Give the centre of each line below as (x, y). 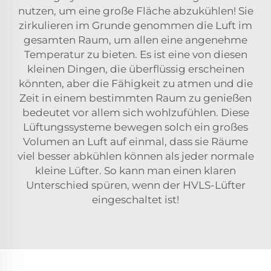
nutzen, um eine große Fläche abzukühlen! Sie (135, 11)
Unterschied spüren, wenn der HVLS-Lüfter (135, 185)
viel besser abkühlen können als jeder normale (135, 156)
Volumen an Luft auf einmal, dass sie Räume (135, 142)
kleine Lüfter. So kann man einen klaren (135, 171)
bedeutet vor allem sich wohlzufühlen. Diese (135, 113)
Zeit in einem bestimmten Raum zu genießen (135, 98)
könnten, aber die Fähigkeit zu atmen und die (135, 84)
